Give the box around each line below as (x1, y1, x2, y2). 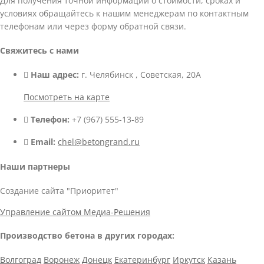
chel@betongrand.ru (58, 136, 140, 148)
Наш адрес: (31, 69, 79, 81)
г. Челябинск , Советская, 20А (79, 69, 201, 81)
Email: (31, 136, 55, 148)
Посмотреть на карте (24, 91, 110, 103)
